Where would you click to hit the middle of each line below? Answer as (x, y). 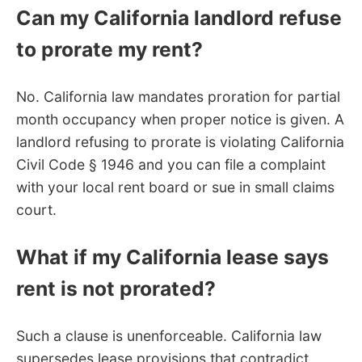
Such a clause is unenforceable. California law (169, 335)
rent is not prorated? (116, 289)
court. (36, 210)
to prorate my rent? (109, 50)
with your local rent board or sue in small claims (175, 187)
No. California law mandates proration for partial (178, 97)
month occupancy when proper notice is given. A (180, 120)
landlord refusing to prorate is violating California (180, 142)
